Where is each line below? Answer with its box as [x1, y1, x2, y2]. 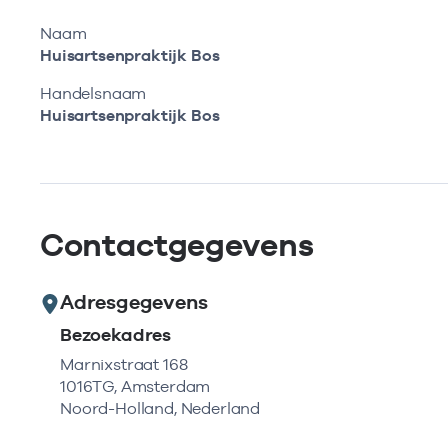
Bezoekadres [60, 324, 172, 345]
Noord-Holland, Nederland [60, 399, 261, 418]
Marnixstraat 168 [60, 355, 188, 374]
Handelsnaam [40, 84, 147, 103]
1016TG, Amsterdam [60, 377, 211, 396]
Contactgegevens [40, 226, 314, 263]
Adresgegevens [60, 290, 208, 314]
